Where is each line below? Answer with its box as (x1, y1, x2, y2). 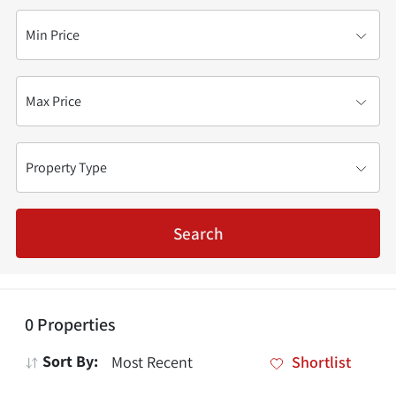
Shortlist (292, 352, 352, 372)
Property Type (15, 139, 108, 159)
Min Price (15, 6, 75, 27)
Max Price (15, 72, 78, 93)
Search (172, 222, 224, 245)
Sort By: (39, 351, 98, 371)
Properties (34, 313, 116, 336)
